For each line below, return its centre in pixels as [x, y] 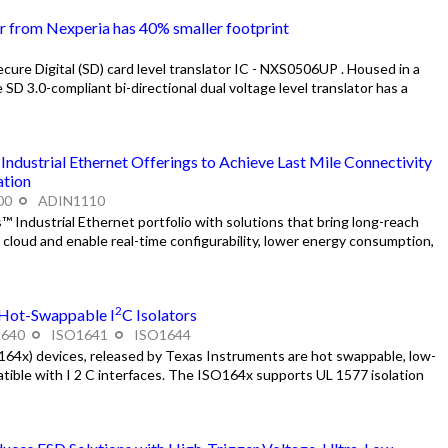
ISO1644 [160, 335]
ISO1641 [79, 335]
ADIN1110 [69, 201]
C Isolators [159, 314]
